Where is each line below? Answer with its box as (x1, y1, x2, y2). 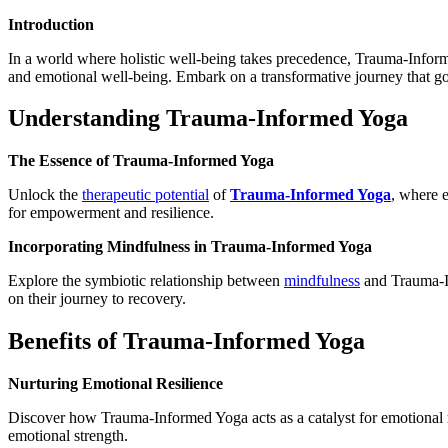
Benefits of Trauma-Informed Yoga (8, 328, 365, 355)
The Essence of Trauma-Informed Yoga (8, 152, 274, 170)
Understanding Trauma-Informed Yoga (8, 105, 408, 132)
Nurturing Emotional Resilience (8, 375, 223, 393)
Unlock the (8, 186, 82, 204)
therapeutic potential (82, 186, 209, 204)
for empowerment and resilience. (8, 204, 214, 222)
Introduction (8, 15, 94, 33)
